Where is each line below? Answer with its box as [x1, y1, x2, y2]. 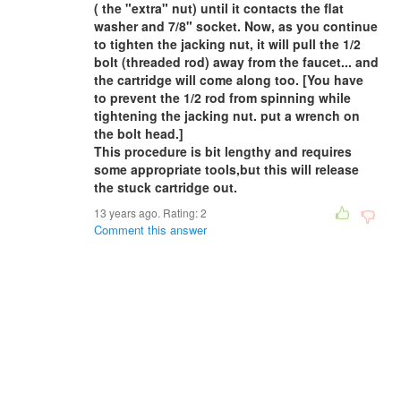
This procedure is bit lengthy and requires [94, 142, 352, 160]
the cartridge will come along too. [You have [94, 71, 363, 89]
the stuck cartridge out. [94, 178, 237, 196]
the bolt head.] [94, 124, 183, 142]
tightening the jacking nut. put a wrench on [94, 107, 360, 124]
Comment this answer [94, 221, 207, 238]
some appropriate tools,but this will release [94, 160, 359, 178]
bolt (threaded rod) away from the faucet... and [94, 53, 379, 71]
